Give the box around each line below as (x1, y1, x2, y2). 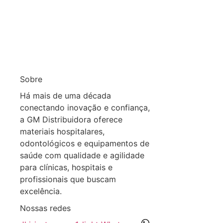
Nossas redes (20, 203, 71, 214)
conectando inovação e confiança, (20, 102, 150, 112)
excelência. (20, 186, 62, 196)
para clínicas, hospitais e (20, 162, 112, 172)
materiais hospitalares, (20, 126, 105, 136)
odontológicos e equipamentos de (20, 138, 149, 148)
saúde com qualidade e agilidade (20, 150, 144, 160)
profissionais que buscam (20, 174, 116, 184)
